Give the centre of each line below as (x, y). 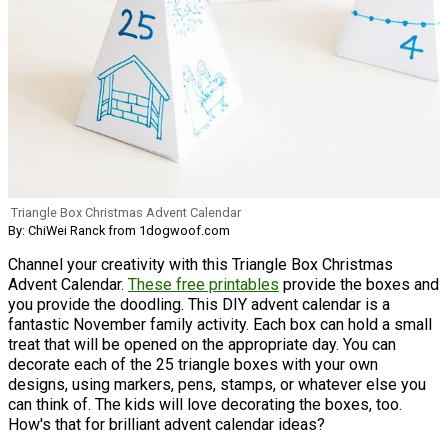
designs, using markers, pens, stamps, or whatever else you (217, 384)
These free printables (203, 284)
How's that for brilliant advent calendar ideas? (166, 424)
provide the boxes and (359, 284)
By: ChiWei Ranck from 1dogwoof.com (119, 230)
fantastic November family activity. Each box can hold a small (220, 324)
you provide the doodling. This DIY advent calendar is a (199, 304)
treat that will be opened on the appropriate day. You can (202, 344)
